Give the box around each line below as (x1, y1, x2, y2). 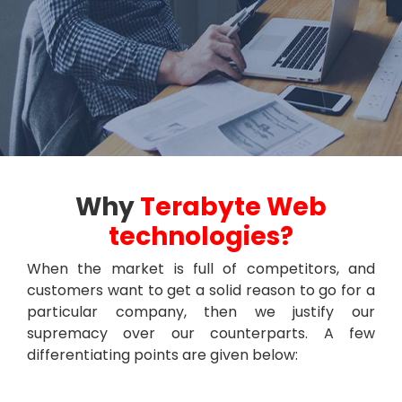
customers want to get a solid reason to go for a (27, 280, 375, 301)
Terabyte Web (140, 189, 327, 224)
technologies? (109, 219, 293, 254)
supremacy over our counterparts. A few (27, 323, 375, 344)
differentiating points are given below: (27, 345, 298, 365)
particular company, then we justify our (27, 301, 375, 322)
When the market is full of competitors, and (27, 258, 375, 279)
